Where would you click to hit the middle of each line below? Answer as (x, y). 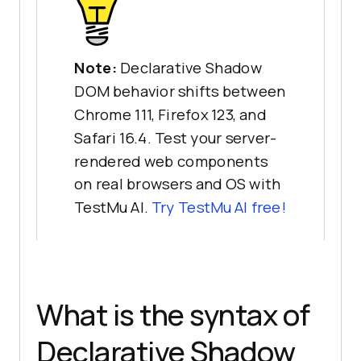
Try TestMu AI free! (218, 208)
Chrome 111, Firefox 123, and (170, 115)
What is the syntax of (173, 314)
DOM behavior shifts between (180, 91)
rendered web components (171, 161)
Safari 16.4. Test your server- (175, 138)
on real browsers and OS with (178, 185)
